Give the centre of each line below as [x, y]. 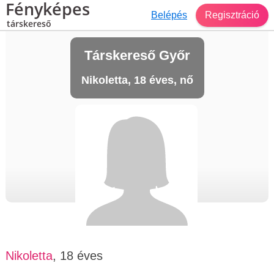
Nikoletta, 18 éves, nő [137, 80]
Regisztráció [232, 15]
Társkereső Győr [137, 55]
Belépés [169, 15]
